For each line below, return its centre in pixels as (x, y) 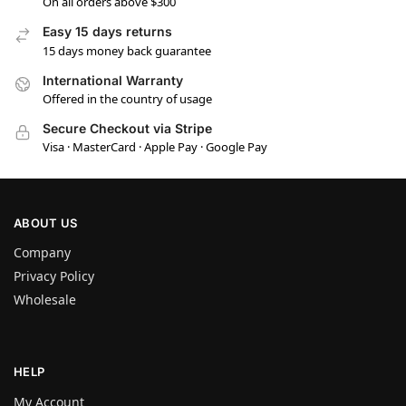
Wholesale (45, 300)
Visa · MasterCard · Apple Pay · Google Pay (155, 147)
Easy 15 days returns (107, 32)
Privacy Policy (54, 276)
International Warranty (113, 80)
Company (42, 253)
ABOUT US (46, 222)
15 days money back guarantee (127, 50)
